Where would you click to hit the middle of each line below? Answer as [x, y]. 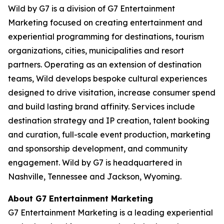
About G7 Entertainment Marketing [80, 198]
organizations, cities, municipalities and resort [96, 50]
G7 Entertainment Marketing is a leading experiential [110, 212]
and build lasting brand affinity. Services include [101, 106]
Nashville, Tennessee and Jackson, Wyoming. [95, 176]
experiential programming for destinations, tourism [106, 36]
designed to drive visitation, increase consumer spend [112, 92]
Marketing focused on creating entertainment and [105, 22]
